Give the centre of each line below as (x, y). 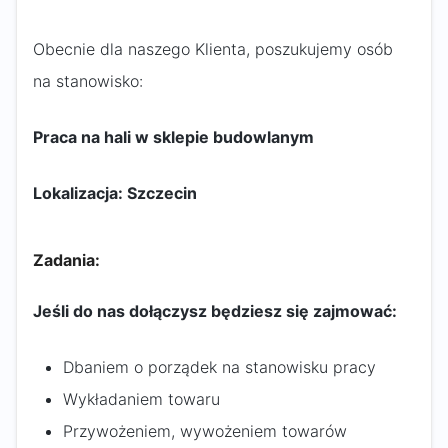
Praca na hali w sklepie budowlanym (173, 137)
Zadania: (66, 260)
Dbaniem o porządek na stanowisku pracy (219, 367)
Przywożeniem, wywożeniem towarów (205, 431)
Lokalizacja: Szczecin (115, 193)
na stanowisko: (88, 81)
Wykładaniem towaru (141, 399)
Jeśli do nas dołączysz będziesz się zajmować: (215, 311)
